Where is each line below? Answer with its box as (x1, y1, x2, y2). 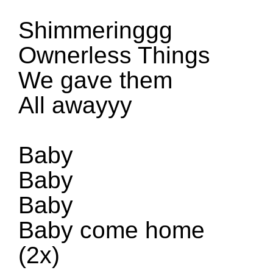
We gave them (18, 67, 179, 94)
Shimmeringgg (18, 17, 179, 44)
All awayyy (18, 92, 132, 119)
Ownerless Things (18, 42, 210, 69)
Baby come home (18, 217, 205, 244)
